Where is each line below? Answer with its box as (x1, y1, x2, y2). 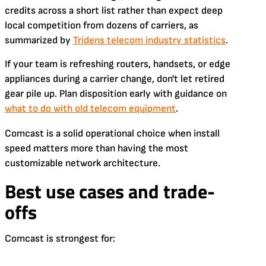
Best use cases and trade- (5, 176, 215, 205)
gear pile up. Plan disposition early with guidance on (5, 87, 227, 100)
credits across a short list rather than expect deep (5, 4, 223, 17)
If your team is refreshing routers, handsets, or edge (5, 58, 230, 70)
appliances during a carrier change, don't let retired (5, 72, 224, 85)
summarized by (5, 34, 73, 46)
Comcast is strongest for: (5, 232, 115, 245)
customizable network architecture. (5, 157, 160, 169)
